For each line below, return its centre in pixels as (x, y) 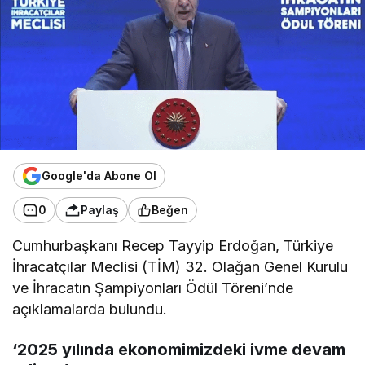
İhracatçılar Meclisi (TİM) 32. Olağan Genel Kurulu (180, 266)
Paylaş (100, 210)
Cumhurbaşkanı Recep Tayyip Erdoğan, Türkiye (173, 245)
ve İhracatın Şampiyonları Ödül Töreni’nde (153, 288)
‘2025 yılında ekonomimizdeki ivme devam (179, 349)
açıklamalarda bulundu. (90, 309)
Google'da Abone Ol (99, 176)
